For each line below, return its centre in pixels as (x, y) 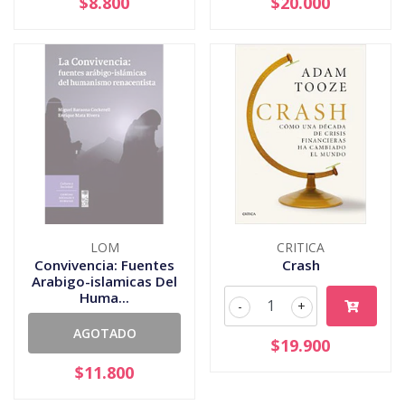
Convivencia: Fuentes (104, 264)
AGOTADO (104, 333)
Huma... (104, 297)
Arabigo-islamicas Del (104, 281)
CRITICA (301, 247)
